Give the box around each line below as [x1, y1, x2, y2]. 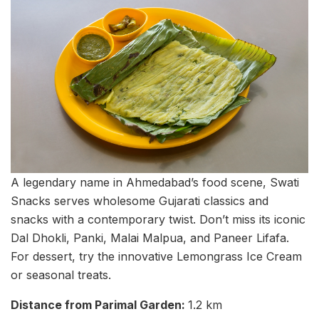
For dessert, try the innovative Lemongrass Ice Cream [11, 249, 302, 264]
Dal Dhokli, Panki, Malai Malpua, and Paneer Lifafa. [11, 231, 289, 246]
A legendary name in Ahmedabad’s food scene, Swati [11, 175, 299, 190]
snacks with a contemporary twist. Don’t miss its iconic [11, 212, 305, 227]
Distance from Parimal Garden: [11, 298, 188, 313]
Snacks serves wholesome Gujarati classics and [11, 194, 268, 209]
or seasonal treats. [11, 268, 111, 283]
